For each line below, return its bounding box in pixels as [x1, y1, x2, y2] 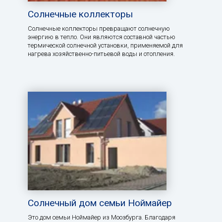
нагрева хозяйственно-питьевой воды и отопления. [28, 50, 175, 58]
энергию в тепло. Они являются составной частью [28, 33, 175, 41]
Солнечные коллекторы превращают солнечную [28, 25, 170, 33]
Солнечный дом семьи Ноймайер [28, 197, 172, 209]
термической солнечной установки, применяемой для [28, 42, 183, 50]
